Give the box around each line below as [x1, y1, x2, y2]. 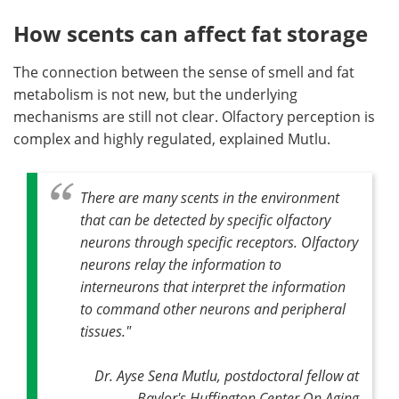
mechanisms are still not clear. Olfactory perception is [13, 107, 375, 126]
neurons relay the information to [80, 255, 281, 273]
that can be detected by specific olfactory [80, 210, 330, 229]
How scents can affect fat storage [13, 19, 368, 48]
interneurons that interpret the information [80, 277, 346, 296]
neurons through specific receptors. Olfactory [80, 232, 358, 251]
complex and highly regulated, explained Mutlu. [13, 129, 330, 149]
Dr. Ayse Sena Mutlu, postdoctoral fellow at [94, 366, 359, 385]
